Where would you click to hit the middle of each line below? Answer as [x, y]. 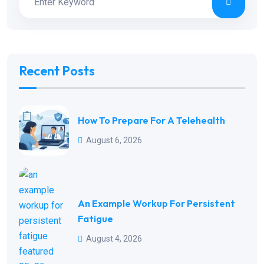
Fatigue [95, 218]
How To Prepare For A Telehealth [151, 121]
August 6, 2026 [114, 141]
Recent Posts [57, 70]
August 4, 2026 [114, 238]
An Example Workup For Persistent [156, 203]
